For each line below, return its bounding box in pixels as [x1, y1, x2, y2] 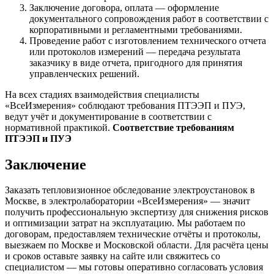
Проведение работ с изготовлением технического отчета [29, 35, 266, 46]
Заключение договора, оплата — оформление [29, 2, 219, 13]
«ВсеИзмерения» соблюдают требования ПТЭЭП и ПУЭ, [5, 100, 245, 111]
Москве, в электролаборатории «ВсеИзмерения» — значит [5, 196, 250, 207]
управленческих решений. [29, 68, 139, 79]
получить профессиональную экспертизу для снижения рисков [5, 207, 268, 218]
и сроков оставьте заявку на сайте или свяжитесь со [5, 251, 220, 262]
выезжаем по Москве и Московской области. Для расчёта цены [5, 240, 268, 251]
